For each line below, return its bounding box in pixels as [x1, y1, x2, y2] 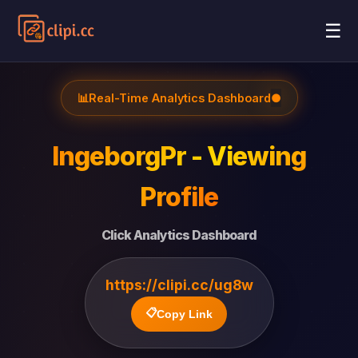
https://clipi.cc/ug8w [105, 276, 253, 293]
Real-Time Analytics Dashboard [88, 91, 271, 105]
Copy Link [157, 308, 213, 320]
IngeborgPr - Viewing [52, 141, 306, 172]
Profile [140, 181, 218, 213]
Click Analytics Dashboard [101, 227, 257, 243]
